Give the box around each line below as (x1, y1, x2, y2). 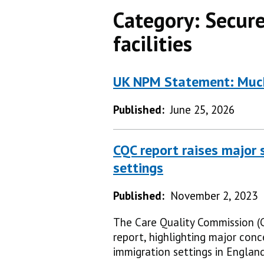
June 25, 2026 (170, 103, 235, 117)
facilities (113, 29, 192, 58)
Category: (113, 6, 205, 34)
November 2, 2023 (170, 189, 258, 203)
